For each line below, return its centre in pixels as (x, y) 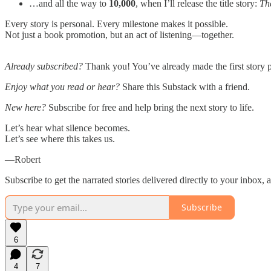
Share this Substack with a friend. (185, 87)
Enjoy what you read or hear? (62, 87)
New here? (25, 107)
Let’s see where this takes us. (60, 139)
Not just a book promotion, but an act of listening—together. (119, 34)
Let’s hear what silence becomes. (67, 128)
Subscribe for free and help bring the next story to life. (150, 107)
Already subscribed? (44, 66)
